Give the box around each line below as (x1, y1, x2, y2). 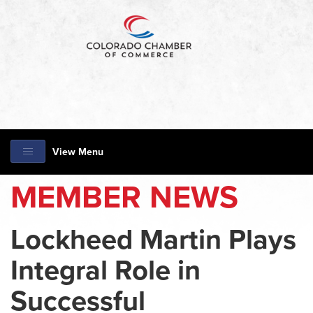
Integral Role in (10, 254, 201, 287)
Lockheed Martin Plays (10, 223, 296, 256)
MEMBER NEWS (10, 179, 238, 217)
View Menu (52, 146, 103, 158)
